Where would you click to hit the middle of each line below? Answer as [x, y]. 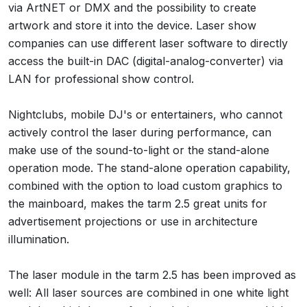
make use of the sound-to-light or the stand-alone [139, 150]
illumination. [39, 239]
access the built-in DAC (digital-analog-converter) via [146, 61]
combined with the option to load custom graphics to [145, 185]
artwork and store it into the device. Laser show [132, 25]
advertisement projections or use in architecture [133, 221]
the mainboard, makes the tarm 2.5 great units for [138, 203]
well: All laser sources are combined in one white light [148, 292]
